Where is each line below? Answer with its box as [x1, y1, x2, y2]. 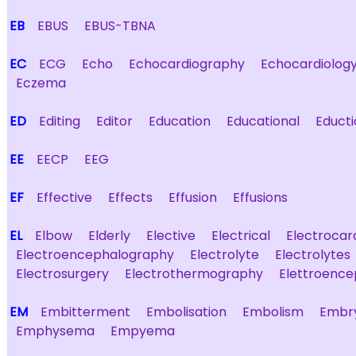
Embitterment [41, 303, 130, 321]
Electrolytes [275, 246, 350, 264]
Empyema [110, 322, 175, 340]
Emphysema [16, 322, 95, 340]
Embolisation [146, 303, 226, 321]
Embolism [242, 303, 304, 321]
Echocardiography [129, 55, 245, 73]
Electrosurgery [16, 265, 109, 283]
